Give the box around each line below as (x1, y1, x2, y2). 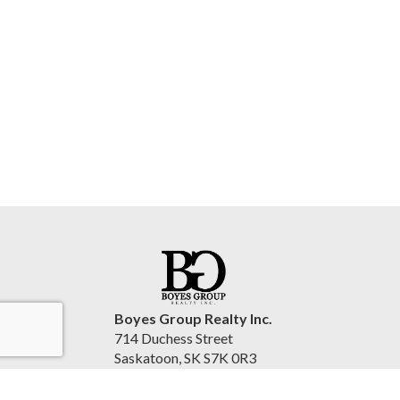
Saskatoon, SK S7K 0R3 (114, 348, 256, 366)
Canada (114, 368, 161, 386)
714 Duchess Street (114, 329, 233, 346)
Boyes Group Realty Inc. (114, 309, 272, 327)
